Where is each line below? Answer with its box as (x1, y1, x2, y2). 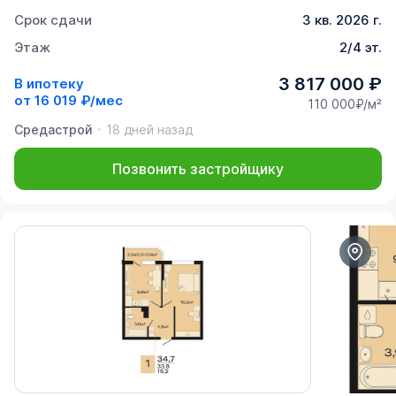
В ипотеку (14, 75, 84, 93)
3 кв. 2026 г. (302, 11, 382, 28)
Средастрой (14, 121, 93, 137)
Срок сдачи (14, 11, 92, 28)
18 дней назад (106, 121, 193, 137)
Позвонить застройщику (112, 159, 284, 178)
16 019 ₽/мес (34, 92, 123, 110)
